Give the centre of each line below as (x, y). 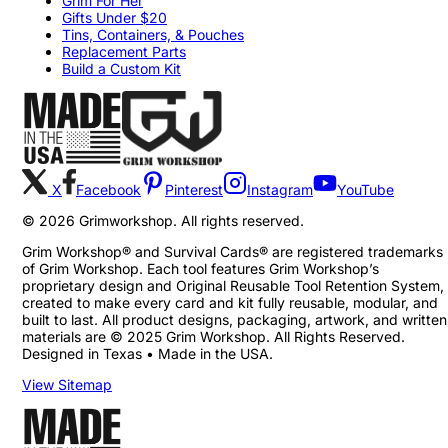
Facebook (108, 189)
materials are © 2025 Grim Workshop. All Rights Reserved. (213, 336)
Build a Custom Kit (121, 68)
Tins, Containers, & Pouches (153, 34)
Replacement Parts (124, 51)
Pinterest (194, 189)
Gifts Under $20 (114, 17)
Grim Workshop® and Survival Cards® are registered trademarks (232, 251)
